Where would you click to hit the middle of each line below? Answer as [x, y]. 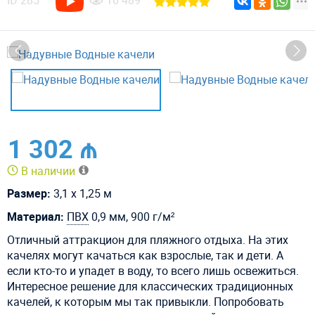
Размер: [29, 193]
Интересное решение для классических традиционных [150, 286]
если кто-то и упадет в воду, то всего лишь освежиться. [153, 270]
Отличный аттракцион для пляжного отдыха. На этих [148, 239]
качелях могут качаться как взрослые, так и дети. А [145, 255]
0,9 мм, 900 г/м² [131, 216]
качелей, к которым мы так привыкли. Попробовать [146, 301]
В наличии [48, 171]
